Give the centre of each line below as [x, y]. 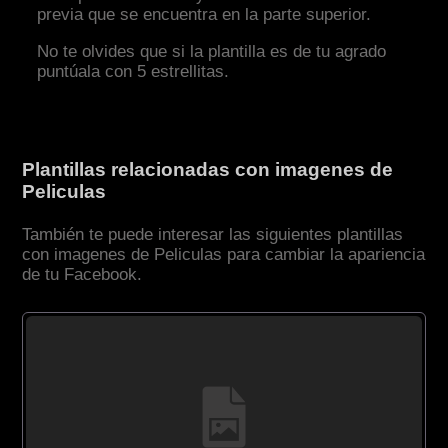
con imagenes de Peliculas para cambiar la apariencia [224, 255]
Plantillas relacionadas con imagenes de [208, 170]
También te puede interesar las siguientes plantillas [213, 235]
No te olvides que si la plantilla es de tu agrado [212, 52]
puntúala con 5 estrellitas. [133, 72]
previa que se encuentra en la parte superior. [204, 15]
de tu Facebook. [82, 275]
